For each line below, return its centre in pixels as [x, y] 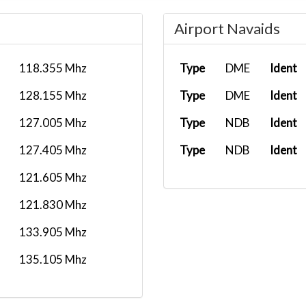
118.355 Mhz [53, 68]
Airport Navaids [227, 28]
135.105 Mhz [53, 259]
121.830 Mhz [53, 205]
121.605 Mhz [53, 177]
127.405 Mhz [53, 150]
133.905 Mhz [53, 232]
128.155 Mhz [53, 95]
